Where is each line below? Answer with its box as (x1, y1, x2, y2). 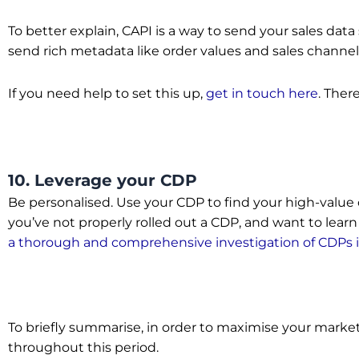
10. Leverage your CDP (8, 171, 197, 190)
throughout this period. (8, 340, 162, 355)
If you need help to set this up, (8, 86, 206, 101)
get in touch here (206, 86, 318, 101)
